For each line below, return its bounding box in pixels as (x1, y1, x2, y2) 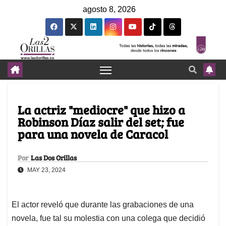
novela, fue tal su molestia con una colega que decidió (12, 214, 205, 223)
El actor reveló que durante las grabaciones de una (12, 200, 194, 209)
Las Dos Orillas (31, 153, 77, 163)
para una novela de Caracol (18, 126, 168, 143)
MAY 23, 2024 (26, 166, 66, 174)
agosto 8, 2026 (83, 5, 136, 14)
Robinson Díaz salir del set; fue (18, 114, 184, 131)
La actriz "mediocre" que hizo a (18, 101, 185, 119)
